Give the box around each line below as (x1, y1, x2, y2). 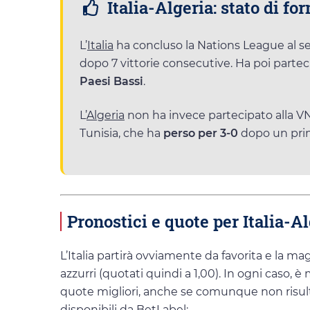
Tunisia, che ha (80, 126, 163, 140)
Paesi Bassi (80, 74, 143, 88)
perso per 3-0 (163, 126, 238, 140)
